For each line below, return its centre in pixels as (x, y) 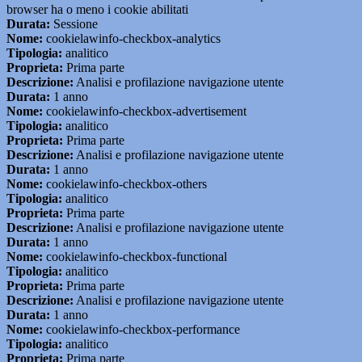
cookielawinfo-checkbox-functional (135, 257)
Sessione (74, 24)
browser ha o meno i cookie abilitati (97, 10)
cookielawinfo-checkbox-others (125, 184)
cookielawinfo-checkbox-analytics (132, 39)
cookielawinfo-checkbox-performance (141, 330)
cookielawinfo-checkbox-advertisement (145, 112)
